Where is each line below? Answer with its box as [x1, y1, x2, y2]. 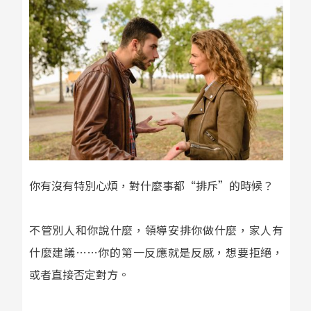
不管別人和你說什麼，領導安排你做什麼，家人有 [28, 221, 283, 239]
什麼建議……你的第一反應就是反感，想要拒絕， [28, 244, 283, 261]
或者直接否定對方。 [28, 266, 129, 283]
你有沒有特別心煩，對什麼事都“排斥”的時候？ [28, 176, 274, 194]
